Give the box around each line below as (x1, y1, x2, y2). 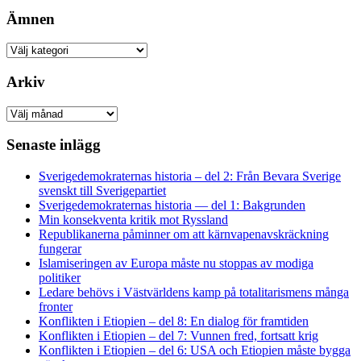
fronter (39, 300, 73, 314)
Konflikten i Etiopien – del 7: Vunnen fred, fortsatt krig (39, 329, 318, 343)
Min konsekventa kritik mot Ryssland (39, 213, 228, 227)
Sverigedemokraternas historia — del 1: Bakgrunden (39, 198, 305, 213)
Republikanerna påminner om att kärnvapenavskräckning (39, 227, 329, 242)
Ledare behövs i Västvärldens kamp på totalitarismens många (39, 285, 349, 300)
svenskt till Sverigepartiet (39, 184, 166, 198)
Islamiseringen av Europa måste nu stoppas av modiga (39, 256, 313, 271)
